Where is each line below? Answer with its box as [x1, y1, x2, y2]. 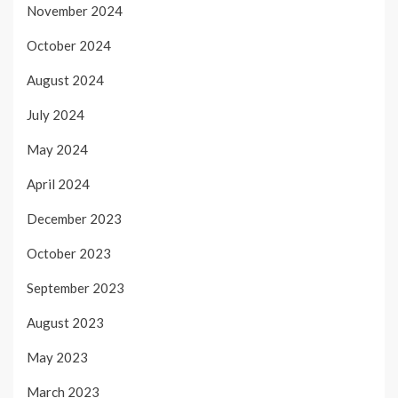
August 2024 [27, 72, 104, 89]
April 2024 [27, 176, 90, 193]
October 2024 [27, 37, 111, 54]
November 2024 [27, 3, 123, 20]
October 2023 [27, 245, 111, 262]
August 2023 [27, 314, 104, 331]
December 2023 [27, 211, 122, 227]
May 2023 [27, 349, 88, 366]
